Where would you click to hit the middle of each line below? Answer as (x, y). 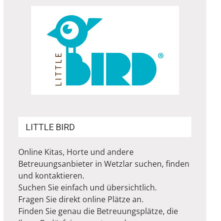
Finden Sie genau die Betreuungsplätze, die (98, 211)
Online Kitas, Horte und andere (76, 152)
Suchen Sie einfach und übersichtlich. (88, 187)
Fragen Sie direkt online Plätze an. (81, 199)
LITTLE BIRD (51, 127)
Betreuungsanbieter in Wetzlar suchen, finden (104, 164)
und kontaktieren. (52, 176)
